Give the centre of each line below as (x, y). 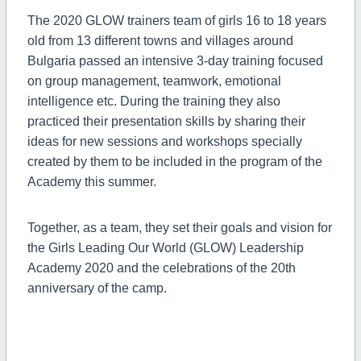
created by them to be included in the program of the (174, 161)
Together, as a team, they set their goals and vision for (179, 227)
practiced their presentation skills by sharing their (166, 121)
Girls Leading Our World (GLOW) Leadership (176, 247)
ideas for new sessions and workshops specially (164, 141)
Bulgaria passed (74, 60)
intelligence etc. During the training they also (154, 101)
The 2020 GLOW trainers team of (122, 20)
